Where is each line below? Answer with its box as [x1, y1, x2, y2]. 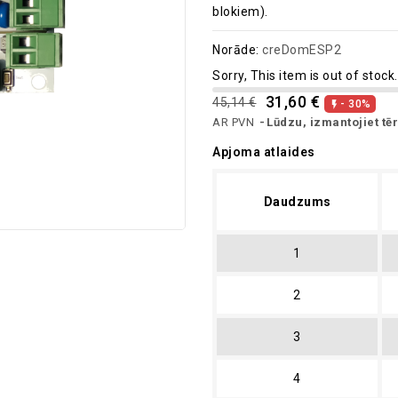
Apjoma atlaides [212, 145, 315, 160]
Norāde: [212, 43, 259, 58]
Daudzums [263, 195, 331, 210]
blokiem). [212, 4, 268, 20]
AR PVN [212, 115, 258, 130]
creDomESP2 [262, 43, 341, 58]
